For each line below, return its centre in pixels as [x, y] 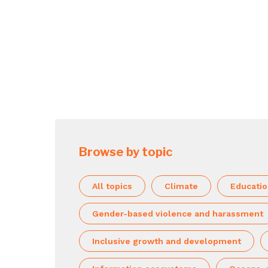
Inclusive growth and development [167, 241]
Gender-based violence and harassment [178, 213]
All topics [112, 186]
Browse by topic [126, 152]
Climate [181, 186]
